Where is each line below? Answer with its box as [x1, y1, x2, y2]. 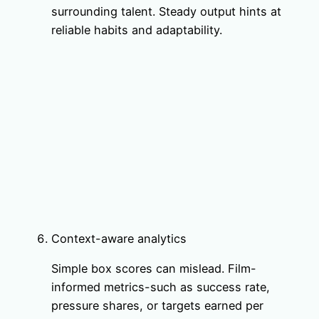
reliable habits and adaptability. [51, 23, 222, 38]
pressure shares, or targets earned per [51, 298, 263, 313]
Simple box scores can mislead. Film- [51, 261, 256, 276]
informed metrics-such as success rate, [51, 279, 270, 294]
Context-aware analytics [51, 231, 187, 246]
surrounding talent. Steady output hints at [51, 4, 281, 19]
